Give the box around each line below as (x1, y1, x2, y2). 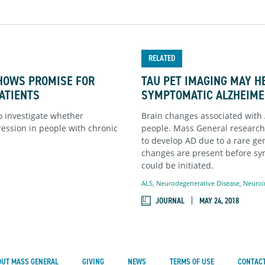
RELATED (148, 53, 175, 64)
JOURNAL (156, 195, 185, 206)
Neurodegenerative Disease (156, 178, 240, 188)
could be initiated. (141, 159, 214, 171)
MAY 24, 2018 (199, 195, 239, 206)
